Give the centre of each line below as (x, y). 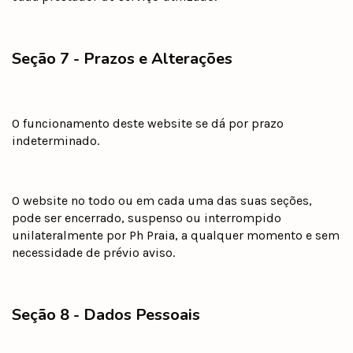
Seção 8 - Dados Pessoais (106, 314)
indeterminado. (56, 140)
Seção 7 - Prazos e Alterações (122, 58)
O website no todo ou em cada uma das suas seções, (162, 200)
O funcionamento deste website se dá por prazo (148, 123)
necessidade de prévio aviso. (93, 252)
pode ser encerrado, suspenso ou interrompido (147, 217)
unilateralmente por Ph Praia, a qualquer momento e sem (176, 235)
